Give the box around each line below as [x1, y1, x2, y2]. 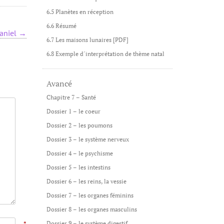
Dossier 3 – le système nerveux [46, 135, 129, 143]
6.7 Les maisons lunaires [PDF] [46, 36, 128, 43]
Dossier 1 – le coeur [46, 107, 100, 115]
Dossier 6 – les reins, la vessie [46, 177, 126, 185]
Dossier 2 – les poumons [46, 121, 112, 129]
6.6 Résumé [46, 22, 76, 29]
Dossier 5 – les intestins [46, 163, 110, 171]
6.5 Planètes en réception [46, 8, 113, 15]
